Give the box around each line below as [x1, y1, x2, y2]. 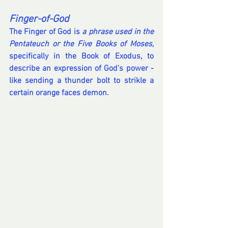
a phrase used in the [82, 27, 154, 38]
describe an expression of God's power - [9, 64, 154, 74]
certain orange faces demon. [9, 88, 111, 99]
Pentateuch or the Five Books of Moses [9, 39, 152, 50]
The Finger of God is [9, 27, 82, 38]
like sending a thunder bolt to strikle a [9, 76, 154, 87]
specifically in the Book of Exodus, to [9, 51, 154, 62]
